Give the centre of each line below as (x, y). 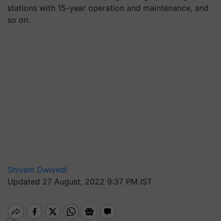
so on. (19, 20)
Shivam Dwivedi (37, 170)
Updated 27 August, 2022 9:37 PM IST (80, 182)
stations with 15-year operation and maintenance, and (108, 8)
